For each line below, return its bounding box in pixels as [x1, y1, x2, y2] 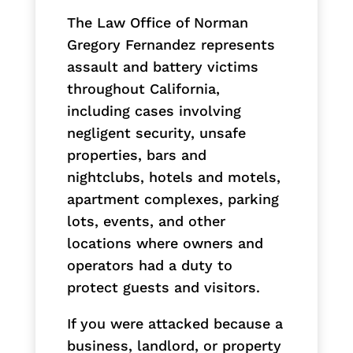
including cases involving [66, 102, 241, 119]
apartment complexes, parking [66, 190, 279, 207]
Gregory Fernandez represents [66, 35, 275, 53]
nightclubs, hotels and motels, [66, 168, 281, 185]
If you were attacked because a [66, 314, 283, 332]
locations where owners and [66, 234, 263, 251]
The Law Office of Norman [66, 13, 248, 31]
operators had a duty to [66, 256, 232, 273]
